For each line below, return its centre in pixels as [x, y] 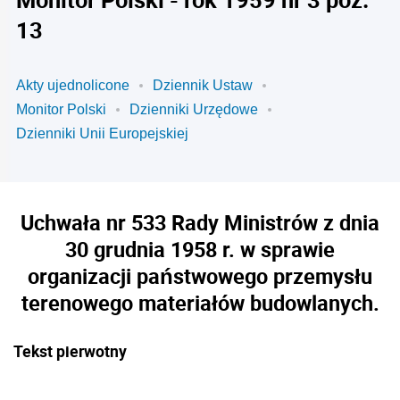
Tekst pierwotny [70, 351]
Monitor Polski [61, 109]
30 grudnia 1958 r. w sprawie [200, 249]
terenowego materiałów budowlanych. [200, 303]
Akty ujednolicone [73, 85]
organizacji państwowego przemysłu [200, 276]
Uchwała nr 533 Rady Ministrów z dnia [200, 222]
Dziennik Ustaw [203, 85]
